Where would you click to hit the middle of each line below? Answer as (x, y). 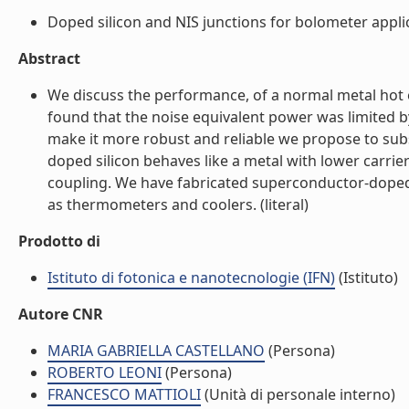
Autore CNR (61, 314)
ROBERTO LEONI (105, 372)
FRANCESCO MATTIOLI (124, 394)
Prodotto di (59, 241)
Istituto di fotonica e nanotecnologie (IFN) (191, 278)
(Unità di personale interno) (298, 394)
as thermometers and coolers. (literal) (178, 204)
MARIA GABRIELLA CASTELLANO (156, 351)
